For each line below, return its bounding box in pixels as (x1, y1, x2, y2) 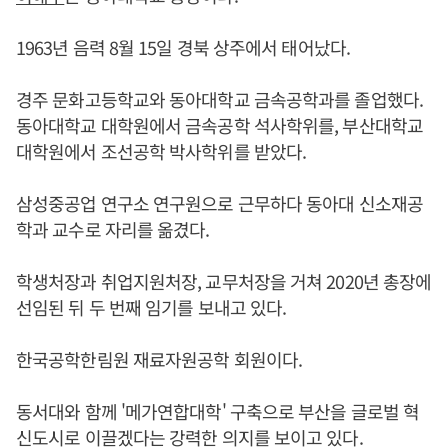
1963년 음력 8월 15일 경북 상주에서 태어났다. (16, 34, 350, 60)
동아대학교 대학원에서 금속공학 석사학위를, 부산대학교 (16, 112, 423, 138)
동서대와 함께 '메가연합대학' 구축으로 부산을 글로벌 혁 (16, 398, 420, 424)
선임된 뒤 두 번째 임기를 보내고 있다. (16, 294, 287, 320)
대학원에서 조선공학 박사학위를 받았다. (16, 138, 307, 164)
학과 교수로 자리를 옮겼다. (16, 216, 210, 242)
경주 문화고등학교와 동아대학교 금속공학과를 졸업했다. (16, 86, 423, 112)
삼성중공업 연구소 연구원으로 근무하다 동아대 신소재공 (16, 190, 423, 216)
